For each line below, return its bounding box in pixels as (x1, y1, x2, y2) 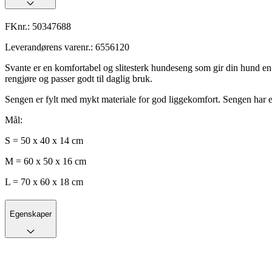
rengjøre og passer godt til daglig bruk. (5, 73, 155, 84)
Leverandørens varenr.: (5, 42, 95, 53)
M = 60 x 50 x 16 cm (5, 156, 86, 167)
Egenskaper (10, 209, 52, 219)
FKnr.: (5, 21, 32, 32)
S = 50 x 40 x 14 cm (5, 135, 83, 146)
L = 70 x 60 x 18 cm (5, 177, 83, 188)
